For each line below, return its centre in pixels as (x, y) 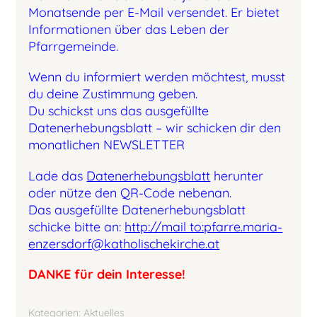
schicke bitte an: (77, 226)
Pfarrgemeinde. (75, 47)
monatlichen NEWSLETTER (107, 145)
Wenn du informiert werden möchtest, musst (157, 77)
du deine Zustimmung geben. (113, 94)
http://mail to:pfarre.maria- (204, 226)
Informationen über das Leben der (129, 30)
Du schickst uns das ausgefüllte (119, 111)
